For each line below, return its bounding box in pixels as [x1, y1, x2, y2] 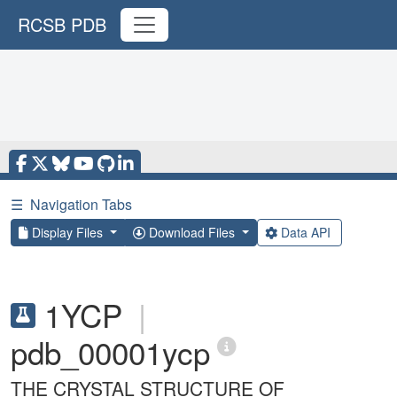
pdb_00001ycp [11, 330, 210, 374]
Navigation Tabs [30, 194, 132, 214]
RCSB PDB [18, 12, 106, 37]
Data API [276, 223, 334, 241]
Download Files [144, 223, 238, 241]
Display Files [28, 223, 106, 241]
